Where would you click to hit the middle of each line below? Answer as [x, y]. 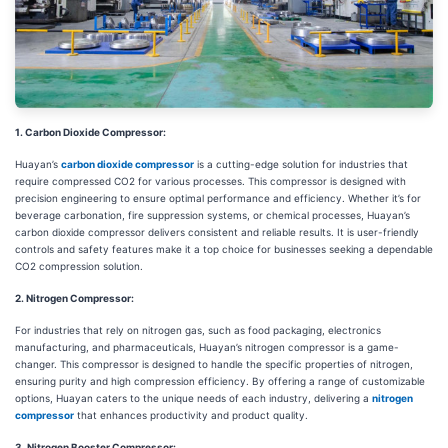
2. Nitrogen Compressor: [74, 298]
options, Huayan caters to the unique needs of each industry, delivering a [193, 398]
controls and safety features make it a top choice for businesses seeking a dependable [224, 249]
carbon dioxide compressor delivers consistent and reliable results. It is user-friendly [217, 232]
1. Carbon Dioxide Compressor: [90, 132]
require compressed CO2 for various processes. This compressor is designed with [210, 181]
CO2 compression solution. [79, 266]
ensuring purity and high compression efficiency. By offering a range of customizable [220, 381]
